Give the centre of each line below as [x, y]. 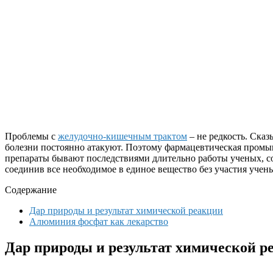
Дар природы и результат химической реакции [126, 210]
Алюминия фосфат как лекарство [99, 221]
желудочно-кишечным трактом [122, 136]
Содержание [31, 190]
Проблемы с [31, 136]
